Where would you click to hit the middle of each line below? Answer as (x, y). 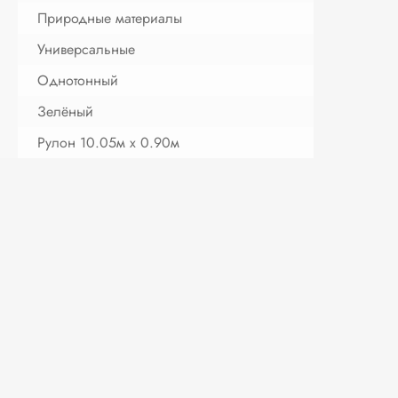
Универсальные (87, 49)
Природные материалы (110, 18)
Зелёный (66, 111)
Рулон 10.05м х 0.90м (109, 142)
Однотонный (78, 80)
